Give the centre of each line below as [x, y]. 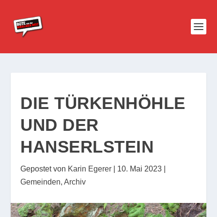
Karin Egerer [90, 169]
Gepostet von [44, 169]
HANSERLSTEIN [87, 147]
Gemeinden [41, 182]
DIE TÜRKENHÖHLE [103, 103]
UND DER [60, 125]
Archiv [75, 182]
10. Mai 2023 [140, 169]
